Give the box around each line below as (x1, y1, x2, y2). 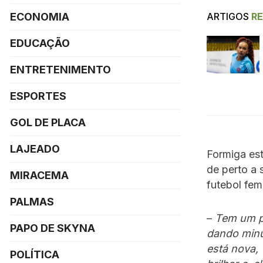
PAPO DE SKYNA (10, 222, 95, 234)
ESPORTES (10, 90, 66, 102)
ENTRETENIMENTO (10, 63, 111, 76)
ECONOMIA (10, 11, 69, 23)
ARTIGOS (207, 10, 249, 22)
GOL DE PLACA (10, 116, 86, 129)
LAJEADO (10, 143, 60, 155)
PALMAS (10, 195, 54, 208)
